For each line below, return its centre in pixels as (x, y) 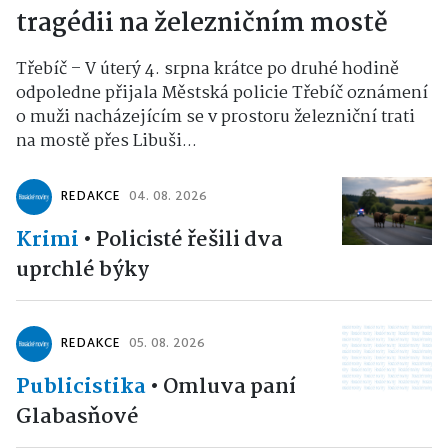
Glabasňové (77, 417)
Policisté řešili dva (189, 240)
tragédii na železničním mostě (202, 24)
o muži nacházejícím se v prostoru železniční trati (215, 117)
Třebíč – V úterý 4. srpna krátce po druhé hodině (207, 69)
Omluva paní (229, 387)
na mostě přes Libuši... (106, 141)
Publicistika (81, 387)
